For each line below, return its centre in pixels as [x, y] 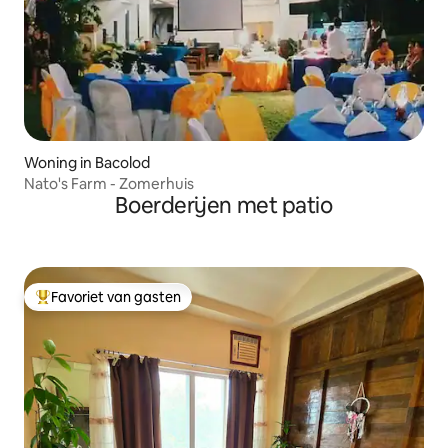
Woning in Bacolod [87, 163]
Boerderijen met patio [224, 206]
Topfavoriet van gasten [111, 305]
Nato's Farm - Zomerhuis [109, 184]
